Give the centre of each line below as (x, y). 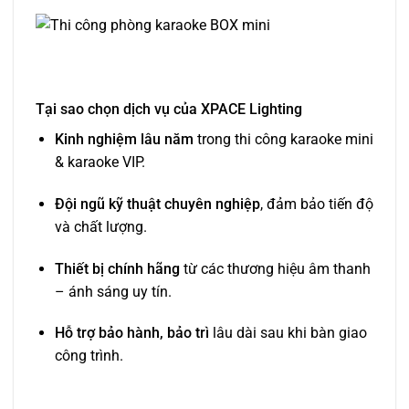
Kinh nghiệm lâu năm (124, 139)
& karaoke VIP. (100, 162)
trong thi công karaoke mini (283, 139)
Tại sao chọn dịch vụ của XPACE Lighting (169, 109)
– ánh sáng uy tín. (113, 291)
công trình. (89, 356)
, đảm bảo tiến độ (316, 204)
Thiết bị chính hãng (117, 268)
